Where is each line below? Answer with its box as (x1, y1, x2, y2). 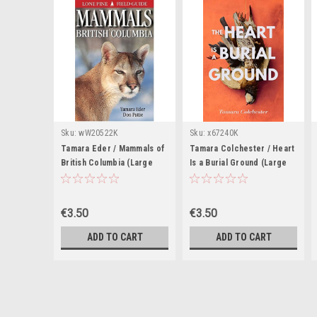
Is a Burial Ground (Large (190, 158, 287, 168)
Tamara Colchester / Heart (190, 144, 295, 154)
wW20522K (79, 128, 118, 139)
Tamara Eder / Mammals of (61, 144, 165, 154)
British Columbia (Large (61, 158, 153, 168)
